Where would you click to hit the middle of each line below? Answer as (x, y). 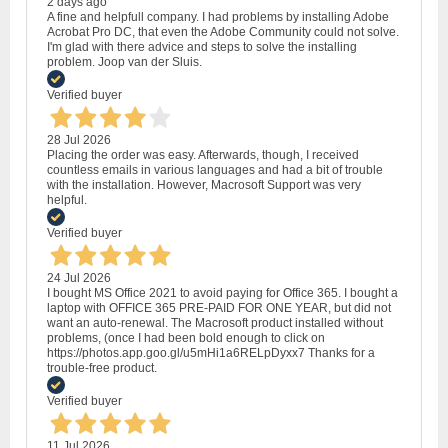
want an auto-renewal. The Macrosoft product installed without (215, 322)
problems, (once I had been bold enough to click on (186, 337)
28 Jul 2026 (79, 139)
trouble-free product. (102, 367)
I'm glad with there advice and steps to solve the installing (202, 46)
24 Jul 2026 (79, 277)
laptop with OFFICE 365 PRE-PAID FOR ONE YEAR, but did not (219, 307)
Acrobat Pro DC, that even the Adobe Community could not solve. (223, 31)
